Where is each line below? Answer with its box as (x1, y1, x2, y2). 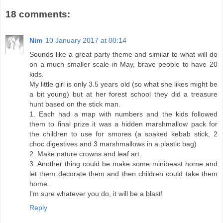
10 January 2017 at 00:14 (45, 36, 126, 44)
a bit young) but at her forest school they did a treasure (29, 90, 218, 98)
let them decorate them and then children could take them (29, 169, 218, 178)
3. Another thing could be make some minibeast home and (29, 159, 218, 168)
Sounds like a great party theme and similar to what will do (29, 50, 218, 58)
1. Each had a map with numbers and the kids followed (29, 110, 218, 118)
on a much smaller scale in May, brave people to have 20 (29, 60, 218, 68)
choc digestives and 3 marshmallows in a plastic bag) (29, 139, 197, 148)
